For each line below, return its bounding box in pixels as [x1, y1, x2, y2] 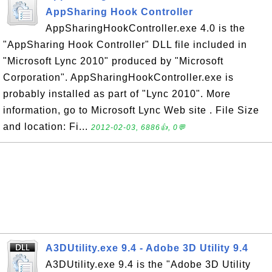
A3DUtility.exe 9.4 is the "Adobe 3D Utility [46, 259, 251, 270]
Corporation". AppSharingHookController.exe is [3, 72, 234, 83]
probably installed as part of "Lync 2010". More [3, 89, 231, 99]
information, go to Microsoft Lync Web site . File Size [3, 105, 259, 115]
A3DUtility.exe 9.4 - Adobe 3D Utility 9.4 [46, 243, 248, 253]
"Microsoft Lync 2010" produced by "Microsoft [3, 56, 223, 66]
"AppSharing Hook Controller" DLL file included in [3, 39, 247, 50]
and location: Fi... [3, 121, 91, 132]
